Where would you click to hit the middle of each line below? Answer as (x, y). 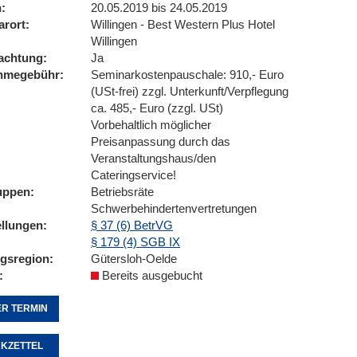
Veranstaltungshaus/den (153, 158)
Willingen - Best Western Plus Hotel (183, 24)
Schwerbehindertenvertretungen (174, 208)
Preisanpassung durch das (161, 141)
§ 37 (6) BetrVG (132, 225)
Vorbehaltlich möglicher (151, 125)
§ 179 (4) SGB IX (135, 242)
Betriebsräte (122, 192)
